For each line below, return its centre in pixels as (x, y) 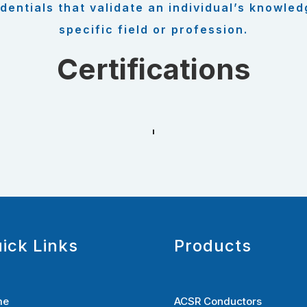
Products (212, 245)
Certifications (153, 69)
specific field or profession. (153, 30)
